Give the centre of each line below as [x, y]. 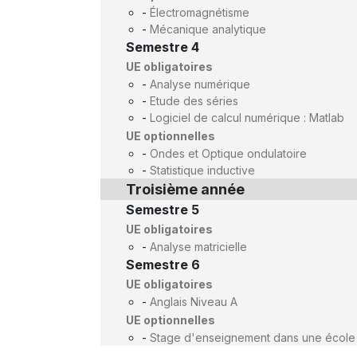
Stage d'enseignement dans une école [253, 337]
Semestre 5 [163, 210]
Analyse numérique [200, 84]
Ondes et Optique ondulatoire [228, 153]
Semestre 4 [163, 47]
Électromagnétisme [200, 12]
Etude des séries [194, 101]
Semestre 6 [163, 265]
